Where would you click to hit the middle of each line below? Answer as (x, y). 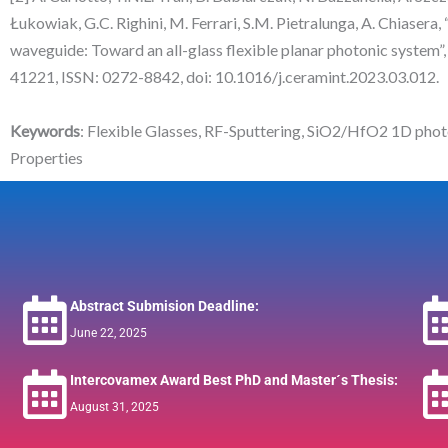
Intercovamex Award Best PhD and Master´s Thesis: (234, 379)
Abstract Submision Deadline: (164, 305)
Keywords (45, 131)
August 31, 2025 (114, 406)
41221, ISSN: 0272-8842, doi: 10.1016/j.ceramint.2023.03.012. (224, 77)
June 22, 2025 (108, 332)
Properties (46, 158)
